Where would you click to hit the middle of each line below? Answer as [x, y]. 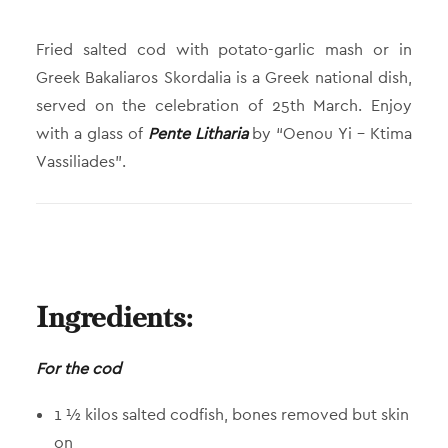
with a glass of [92, 133]
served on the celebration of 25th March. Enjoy [224, 105]
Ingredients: [114, 319]
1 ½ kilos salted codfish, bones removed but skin [231, 414]
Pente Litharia [200, 133]
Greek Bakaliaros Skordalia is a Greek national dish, [224, 77]
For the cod [78, 368]
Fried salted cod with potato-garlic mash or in [224, 49]
